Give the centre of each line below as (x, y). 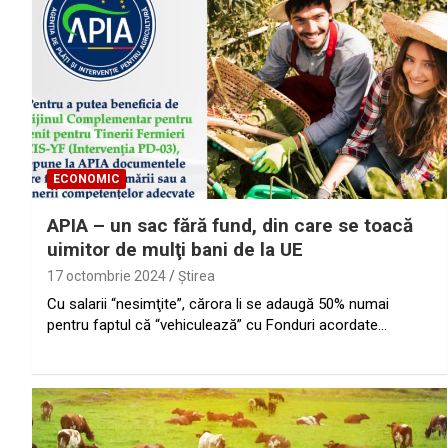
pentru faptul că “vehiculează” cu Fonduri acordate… (217, 325)
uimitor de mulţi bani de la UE (175, 250)
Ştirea (196, 276)
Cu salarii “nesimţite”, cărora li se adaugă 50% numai (218, 304)
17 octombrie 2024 (106, 276)
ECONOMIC (86, 179)
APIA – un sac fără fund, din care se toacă (230, 226)
